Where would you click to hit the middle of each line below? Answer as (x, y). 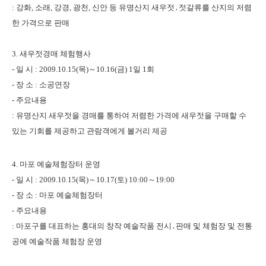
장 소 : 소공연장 (43, 85)
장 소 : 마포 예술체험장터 (59, 195)
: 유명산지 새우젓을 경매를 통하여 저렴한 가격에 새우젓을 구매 (121, 115)
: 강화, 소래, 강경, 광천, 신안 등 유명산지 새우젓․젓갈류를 (112, 7)
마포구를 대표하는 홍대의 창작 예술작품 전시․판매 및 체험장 (122, 226)
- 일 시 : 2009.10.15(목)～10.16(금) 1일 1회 (83, 69)
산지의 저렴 (232, 7)
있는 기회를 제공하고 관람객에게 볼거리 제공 (90, 131)
